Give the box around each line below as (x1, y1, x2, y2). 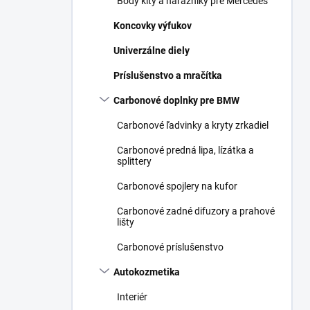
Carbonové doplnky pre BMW (113, 95, 239, 106)
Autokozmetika (113, 266, 180, 277)
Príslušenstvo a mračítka (113, 70, 222, 81)
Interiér (117, 291, 147, 302)
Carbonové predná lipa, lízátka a (117, 145, 254, 156)
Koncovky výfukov (113, 20, 192, 31)
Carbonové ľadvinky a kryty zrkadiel (117, 120, 268, 131)
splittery (117, 156, 152, 167)
